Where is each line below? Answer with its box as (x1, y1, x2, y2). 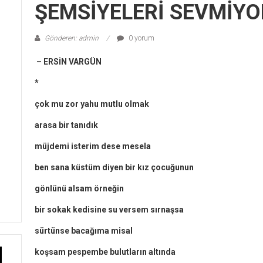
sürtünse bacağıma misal (35, 225, 133, 235)
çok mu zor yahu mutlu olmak (35, 99, 149, 109)
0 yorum (127, 33, 154, 42)
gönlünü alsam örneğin (35, 183, 124, 193)
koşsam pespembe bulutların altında (35, 247, 176, 257)
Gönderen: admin (43, 33, 100, 42)
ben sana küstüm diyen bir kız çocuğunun (35, 162, 194, 172)
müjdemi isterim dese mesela (35, 141, 151, 151)
